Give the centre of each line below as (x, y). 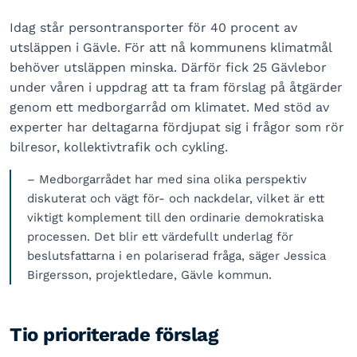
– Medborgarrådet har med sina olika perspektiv (167, 179)
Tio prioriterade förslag (114, 334)
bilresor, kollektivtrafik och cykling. (119, 147)
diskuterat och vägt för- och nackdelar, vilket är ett (176, 198)
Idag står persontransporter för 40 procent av (153, 27)
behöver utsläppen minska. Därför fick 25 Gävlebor (168, 67)
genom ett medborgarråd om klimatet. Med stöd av (169, 107)
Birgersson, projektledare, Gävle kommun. (149, 275)
